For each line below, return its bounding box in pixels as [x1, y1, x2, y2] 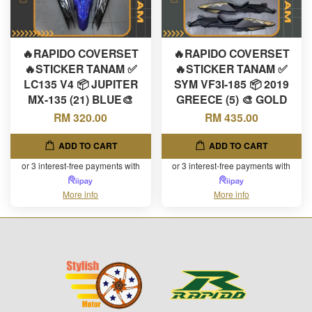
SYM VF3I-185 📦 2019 [173, 75, 289, 92]
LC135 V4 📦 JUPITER [23, 75, 138, 92]
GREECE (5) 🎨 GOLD [175, 91, 287, 107]
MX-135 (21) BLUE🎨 [28, 91, 134, 107]
